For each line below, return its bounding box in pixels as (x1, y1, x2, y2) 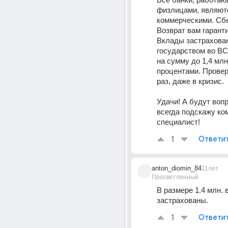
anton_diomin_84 (152, 164, 202, 172)
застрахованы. (157, 196, 208, 205)
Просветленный (152, 174, 198, 181)
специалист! (157, 118, 200, 126)
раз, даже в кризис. (157, 77, 224, 85)
